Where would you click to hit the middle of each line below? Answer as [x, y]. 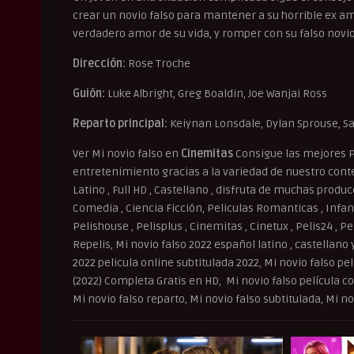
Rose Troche [158, 63]
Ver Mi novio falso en [127, 153]
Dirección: [99, 63]
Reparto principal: [120, 123]
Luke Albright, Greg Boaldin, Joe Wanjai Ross [216, 93]
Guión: [89, 93]
